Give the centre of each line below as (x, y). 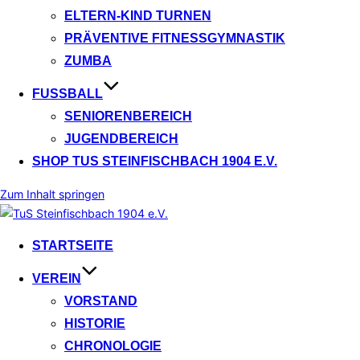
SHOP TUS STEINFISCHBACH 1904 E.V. (155, 162)
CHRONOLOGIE (113, 346)
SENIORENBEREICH (128, 117)
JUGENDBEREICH (121, 139)
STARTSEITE (73, 245)
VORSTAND (101, 301)
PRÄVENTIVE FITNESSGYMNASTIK (175, 39)
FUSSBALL (63, 94)
